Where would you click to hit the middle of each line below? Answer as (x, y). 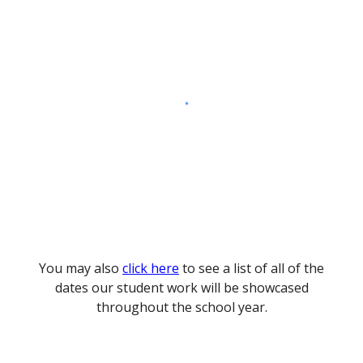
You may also (81, 268)
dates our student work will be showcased (181, 288)
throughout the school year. (181, 307)
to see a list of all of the (252, 268)
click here (151, 268)
